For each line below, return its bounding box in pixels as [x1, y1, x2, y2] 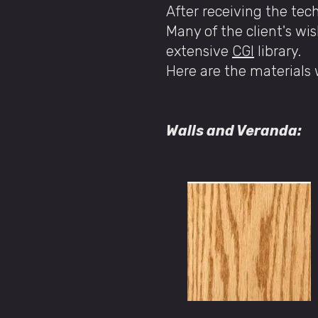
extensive [166, 43, 232, 60]
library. [254, 43, 301, 60]
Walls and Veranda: [166, 122, 302, 139]
